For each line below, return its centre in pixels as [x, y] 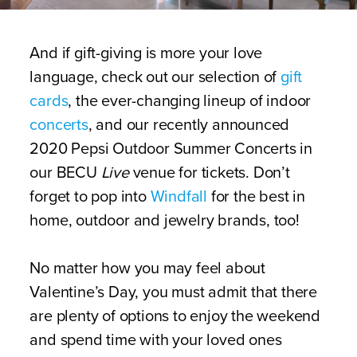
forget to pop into [90, 197]
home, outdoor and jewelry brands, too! [165, 221]
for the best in [256, 197]
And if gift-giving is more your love [146, 53]
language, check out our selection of [155, 77]
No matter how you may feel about [147, 269]
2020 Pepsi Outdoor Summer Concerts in [171, 149]
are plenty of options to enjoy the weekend [175, 316]
